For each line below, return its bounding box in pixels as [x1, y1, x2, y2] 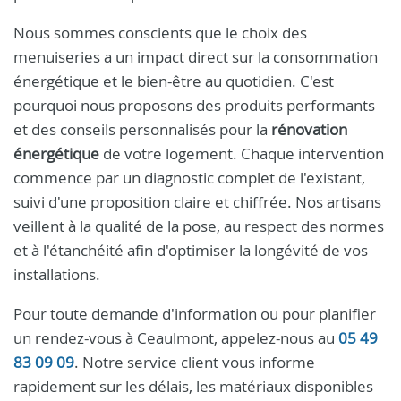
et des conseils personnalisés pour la [13, 119, 271, 140]
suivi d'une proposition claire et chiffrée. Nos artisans [13, 192, 381, 212]
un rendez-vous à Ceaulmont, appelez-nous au [13, 328, 338, 348]
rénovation [271, 119, 347, 140]
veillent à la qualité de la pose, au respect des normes [13, 216, 384, 236]
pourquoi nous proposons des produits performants [13, 95, 375, 115]
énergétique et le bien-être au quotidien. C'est [13, 71, 334, 91]
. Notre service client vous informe [74, 352, 315, 372]
